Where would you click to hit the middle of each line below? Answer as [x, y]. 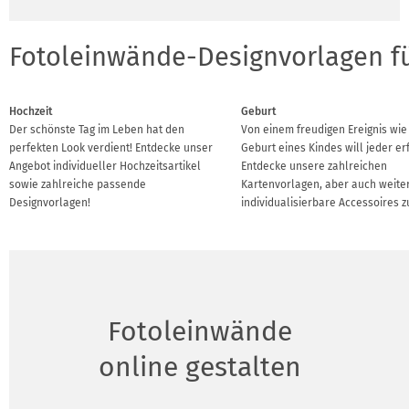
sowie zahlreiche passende [78, 184]
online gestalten [199, 367]
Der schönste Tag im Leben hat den [97, 129]
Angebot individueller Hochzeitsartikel [105, 166]
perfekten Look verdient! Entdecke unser [111, 147]
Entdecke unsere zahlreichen [315, 166]
